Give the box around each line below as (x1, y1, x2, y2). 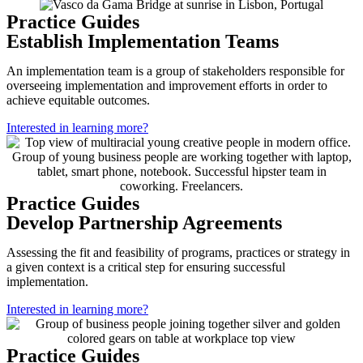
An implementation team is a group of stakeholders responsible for (6, 64, 344, 79)
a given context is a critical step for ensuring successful (6, 260, 285, 275)
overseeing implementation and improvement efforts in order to (6, 79, 327, 93)
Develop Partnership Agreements (6, 212, 282, 234)
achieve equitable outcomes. (6, 93, 150, 108)
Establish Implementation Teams (6, 31, 279, 53)
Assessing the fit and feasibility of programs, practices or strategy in (6, 246, 350, 260)
